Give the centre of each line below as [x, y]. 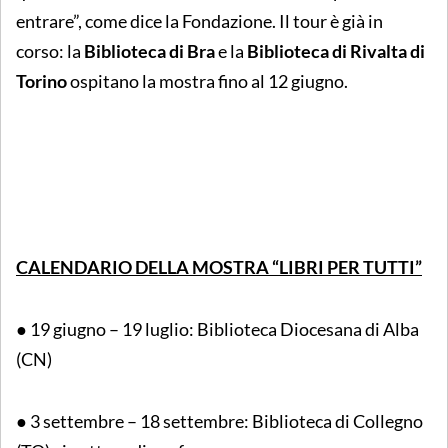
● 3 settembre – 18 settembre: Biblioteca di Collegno [219, 420]
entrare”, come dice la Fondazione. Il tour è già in [199, 20]
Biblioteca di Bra [149, 50]
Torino [41, 80]
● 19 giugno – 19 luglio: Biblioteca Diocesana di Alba [217, 328]
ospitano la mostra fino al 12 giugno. [207, 80]
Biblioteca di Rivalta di [336, 50]
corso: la [50, 50]
